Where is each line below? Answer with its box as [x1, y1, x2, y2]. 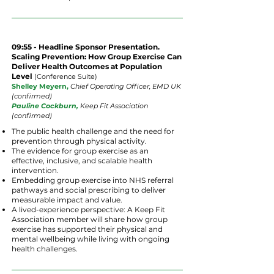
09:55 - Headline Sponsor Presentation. [12, 42, 160, 51]
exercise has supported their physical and [12, 224, 163, 234]
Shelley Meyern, [12, 82, 68, 91]
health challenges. [12, 244, 78, 253]
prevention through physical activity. [12, 136, 147, 146]
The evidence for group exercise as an [12, 146, 149, 155]
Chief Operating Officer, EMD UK [70, 82, 181, 91]
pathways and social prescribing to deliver [12, 185, 166, 194]
